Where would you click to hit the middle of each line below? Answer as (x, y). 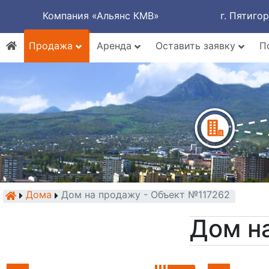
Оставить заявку (197, 46)
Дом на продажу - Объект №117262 (146, 195)
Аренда (116, 46)
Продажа (52, 46)
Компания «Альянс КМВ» (101, 16)
